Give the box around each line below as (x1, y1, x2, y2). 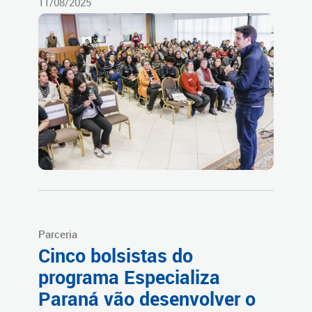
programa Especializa (38, 264, 220, 290)
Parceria (38, 226, 77, 241)
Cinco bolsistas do (38, 242, 193, 268)
